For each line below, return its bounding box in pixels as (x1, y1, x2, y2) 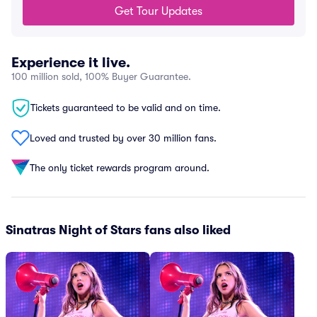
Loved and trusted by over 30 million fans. (30, 132, 217, 144)
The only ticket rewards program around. (30, 161, 209, 173)
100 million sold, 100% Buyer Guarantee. (11, 71, 191, 82)
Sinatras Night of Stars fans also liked (6, 223, 231, 237)
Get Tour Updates (115, 5, 202, 18)
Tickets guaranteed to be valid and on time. (30, 102, 221, 113)
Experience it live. (11, 54, 130, 71)
